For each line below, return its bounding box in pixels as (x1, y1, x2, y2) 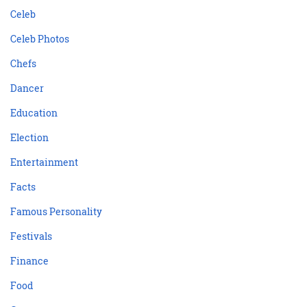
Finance (10, 254, 49, 267)
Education (10, 106, 58, 119)
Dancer (10, 81, 44, 95)
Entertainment (10, 155, 78, 169)
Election (10, 130, 49, 144)
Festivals (10, 229, 52, 243)
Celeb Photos (10, 32, 69, 45)
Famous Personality (10, 204, 102, 218)
